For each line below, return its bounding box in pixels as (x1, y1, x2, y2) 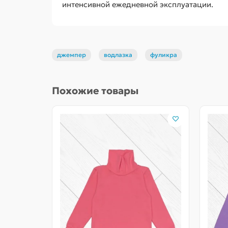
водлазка (104, 51, 132, 59)
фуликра (150, 51, 177, 59)
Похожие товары (52, 84, 138, 97)
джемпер (57, 51, 86, 59)
